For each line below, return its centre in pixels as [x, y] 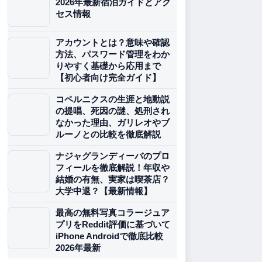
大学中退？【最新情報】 [104, 191]
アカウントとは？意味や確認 [113, 42]
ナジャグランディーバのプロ [113, 156]
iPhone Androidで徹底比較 [109, 236]
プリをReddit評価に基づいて [113, 224]
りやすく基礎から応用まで [108, 66]
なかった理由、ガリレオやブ [113, 123]
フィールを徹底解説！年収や [113, 168]
